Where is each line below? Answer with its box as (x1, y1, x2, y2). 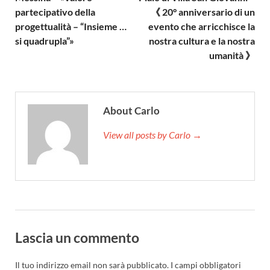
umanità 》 (209, 49, 255, 61)
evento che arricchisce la (148, 20, 255, 32)
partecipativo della (15, 5, 95, 17)
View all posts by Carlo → (103, 128, 202, 140)
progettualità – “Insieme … (15, 20, 127, 32)
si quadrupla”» (15, 34, 74, 46)
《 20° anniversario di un (151, 5, 255, 17)
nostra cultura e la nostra (149, 34, 255, 46)
